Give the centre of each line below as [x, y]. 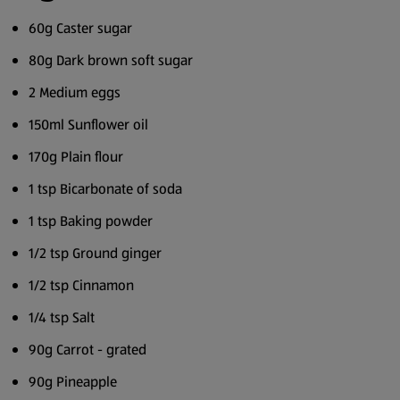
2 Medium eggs [75, 92]
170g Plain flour [76, 157]
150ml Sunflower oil [88, 125]
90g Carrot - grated [87, 350]
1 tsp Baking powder [91, 221]
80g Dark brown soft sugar [111, 60]
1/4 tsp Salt [62, 317]
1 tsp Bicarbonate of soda [105, 189]
